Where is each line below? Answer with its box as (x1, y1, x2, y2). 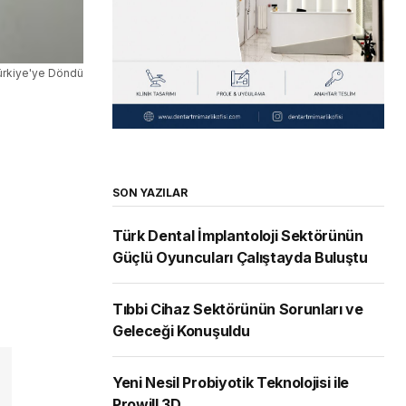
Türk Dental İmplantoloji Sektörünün (112, 227, 363, 246)
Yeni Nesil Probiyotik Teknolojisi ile (112, 373, 350, 392)
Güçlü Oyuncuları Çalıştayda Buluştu (112, 248, 368, 267)
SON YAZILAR (112, 186, 188, 200)
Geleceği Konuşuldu (112, 322, 250, 341)
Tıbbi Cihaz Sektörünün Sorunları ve (112, 300, 363, 319)
